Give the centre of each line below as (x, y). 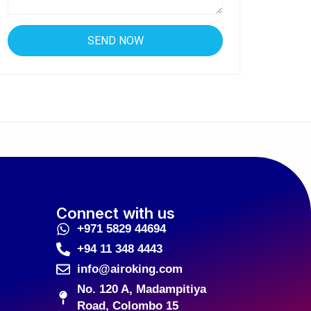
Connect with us (116, 213)
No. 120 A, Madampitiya (142, 289)
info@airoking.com (130, 269)
